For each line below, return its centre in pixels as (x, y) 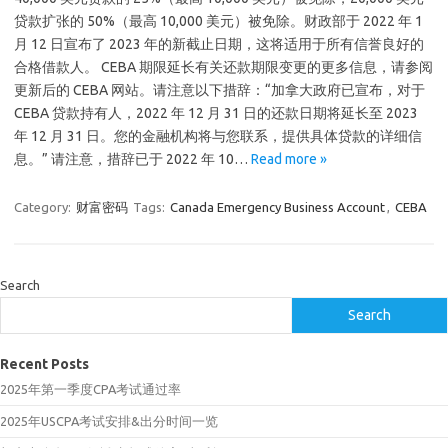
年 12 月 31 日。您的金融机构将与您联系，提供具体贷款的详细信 (218, 136)
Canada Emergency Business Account (277, 207)
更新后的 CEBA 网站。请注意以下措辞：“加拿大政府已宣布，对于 (219, 90)
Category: (44, 207)
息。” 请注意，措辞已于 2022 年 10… (132, 159)
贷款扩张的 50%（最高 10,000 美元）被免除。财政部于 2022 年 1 (218, 21)
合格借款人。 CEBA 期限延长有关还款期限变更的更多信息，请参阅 (223, 67)
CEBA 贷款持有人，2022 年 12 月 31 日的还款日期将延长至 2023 (216, 113)
